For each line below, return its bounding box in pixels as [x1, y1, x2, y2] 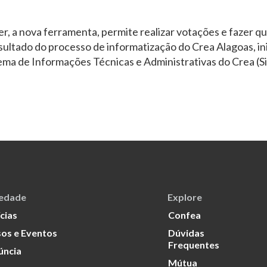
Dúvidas [167, 227, 204, 238]
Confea [167, 209, 201, 221]
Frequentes [167, 239, 219, 250]
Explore [167, 191, 202, 203]
